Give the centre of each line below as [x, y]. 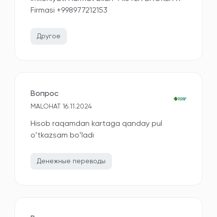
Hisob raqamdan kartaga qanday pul [96, 124]
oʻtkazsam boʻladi [62, 136]
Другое [49, 37]
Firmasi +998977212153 [69, 11]
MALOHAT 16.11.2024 [61, 107]
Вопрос [45, 94]
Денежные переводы [71, 162]
